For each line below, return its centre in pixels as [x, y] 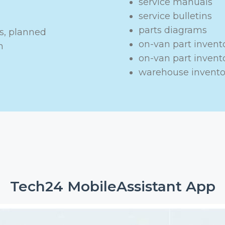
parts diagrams [173, 30]
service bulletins [175, 16]
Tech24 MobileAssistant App [113, 186]
